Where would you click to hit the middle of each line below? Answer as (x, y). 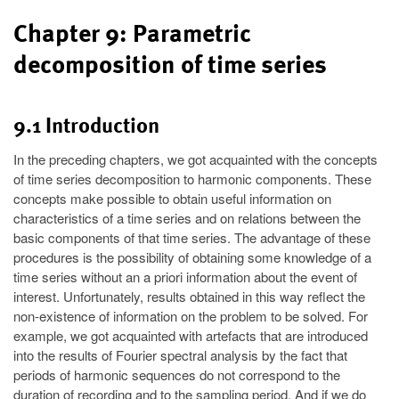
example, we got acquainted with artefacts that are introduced (191, 335)
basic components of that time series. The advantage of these (192, 237)
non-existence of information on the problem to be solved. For (191, 315)
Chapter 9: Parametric (132, 33)
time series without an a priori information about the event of (185, 276)
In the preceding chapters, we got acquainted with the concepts (195, 159)
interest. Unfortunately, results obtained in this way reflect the (189, 296)
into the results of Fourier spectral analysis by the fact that (180, 354)
